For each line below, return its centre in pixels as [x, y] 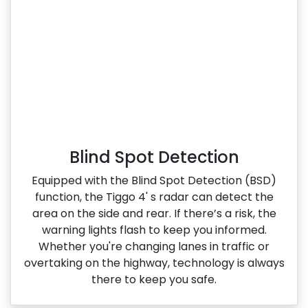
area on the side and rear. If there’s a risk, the [154, 214]
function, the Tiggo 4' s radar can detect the [154, 197]
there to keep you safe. [154, 280]
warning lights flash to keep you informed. [154, 230]
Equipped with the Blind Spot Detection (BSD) [154, 181]
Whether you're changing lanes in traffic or [154, 247]
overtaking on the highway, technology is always [154, 263]
